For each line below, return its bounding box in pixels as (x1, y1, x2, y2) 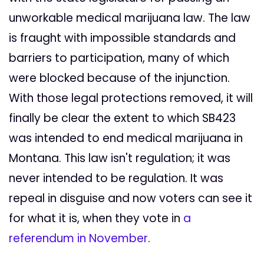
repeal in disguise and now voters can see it (9, 190, 252, 207)
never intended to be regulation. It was (9, 170, 223, 187)
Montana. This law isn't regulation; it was (9, 150, 230, 167)
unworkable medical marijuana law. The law (9, 10, 250, 27)
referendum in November (9, 230, 148, 247)
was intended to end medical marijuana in (9, 130, 243, 147)
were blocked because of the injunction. (9, 70, 230, 87)
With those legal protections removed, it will (9, 90, 253, 107)
